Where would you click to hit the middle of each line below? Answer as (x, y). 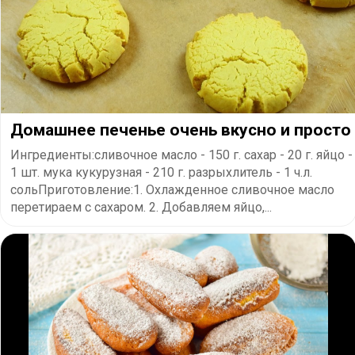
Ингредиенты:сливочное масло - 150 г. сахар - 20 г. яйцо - (181, 155)
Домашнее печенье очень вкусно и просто (181, 130)
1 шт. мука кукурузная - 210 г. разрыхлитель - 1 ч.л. (161, 172)
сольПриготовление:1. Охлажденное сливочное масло (172, 189)
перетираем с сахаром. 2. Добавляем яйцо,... (141, 207)
